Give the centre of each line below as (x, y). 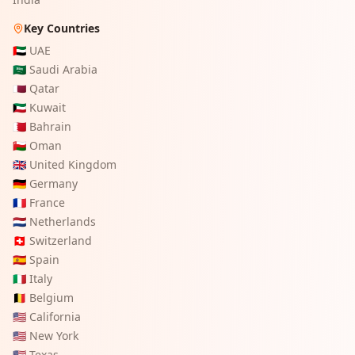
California (55, 317)
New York (54, 336)
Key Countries (62, 28)
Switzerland (61, 240)
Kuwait (48, 107)
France (47, 202)
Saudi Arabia (63, 69)
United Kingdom (73, 164)
